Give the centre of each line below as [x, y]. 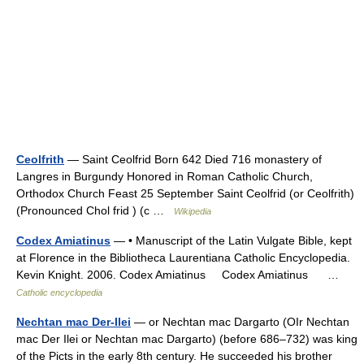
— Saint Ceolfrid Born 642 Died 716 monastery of [193, 159]
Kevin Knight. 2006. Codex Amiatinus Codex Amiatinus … [181, 275]
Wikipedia [193, 211]
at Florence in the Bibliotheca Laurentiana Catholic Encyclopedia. [183, 258]
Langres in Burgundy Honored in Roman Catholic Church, [165, 176]
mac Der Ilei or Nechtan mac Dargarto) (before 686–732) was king [187, 339]
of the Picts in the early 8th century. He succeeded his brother [174, 356]
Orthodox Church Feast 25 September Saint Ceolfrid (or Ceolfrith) [185, 193]
